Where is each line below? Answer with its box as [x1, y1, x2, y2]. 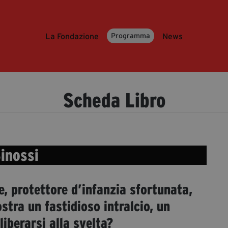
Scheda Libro [63, 89, 165, 112]
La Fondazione [45, 31, 99, 41]
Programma [111, 32, 150, 40]
